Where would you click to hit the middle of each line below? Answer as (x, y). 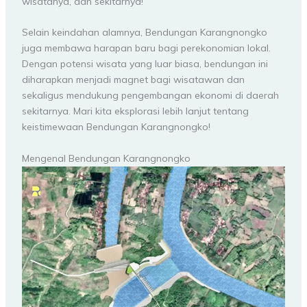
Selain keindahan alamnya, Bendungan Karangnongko (144, 33)
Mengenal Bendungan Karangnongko (106, 158)
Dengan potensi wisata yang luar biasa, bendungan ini (145, 64)
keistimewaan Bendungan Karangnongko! (116, 127)
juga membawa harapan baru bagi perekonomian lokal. (146, 48)
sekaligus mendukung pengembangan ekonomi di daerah (150, 96)
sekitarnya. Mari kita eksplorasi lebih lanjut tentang (135, 111)
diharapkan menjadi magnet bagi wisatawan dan (133, 80)
